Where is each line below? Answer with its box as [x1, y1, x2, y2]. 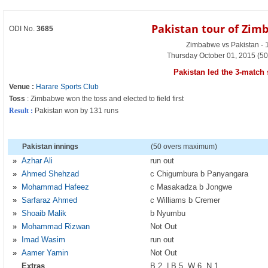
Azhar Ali [22, 156, 53, 165]
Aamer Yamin [22, 248, 69, 257]
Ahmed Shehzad [22, 169, 80, 178]
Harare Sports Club [36, 83, 99, 91]
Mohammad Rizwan [22, 222, 90, 231]
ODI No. [9, 25, 37, 33]
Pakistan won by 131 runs [33, 106, 119, 115]
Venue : [9, 83, 35, 91]
